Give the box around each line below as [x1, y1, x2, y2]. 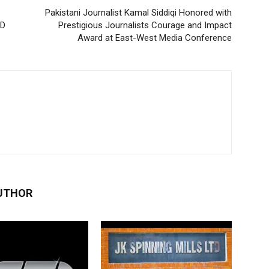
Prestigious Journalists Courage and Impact [58, 20, 232, 31]
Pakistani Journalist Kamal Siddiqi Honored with [45, 7, 232, 18]
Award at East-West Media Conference [77, 32, 232, 43]
